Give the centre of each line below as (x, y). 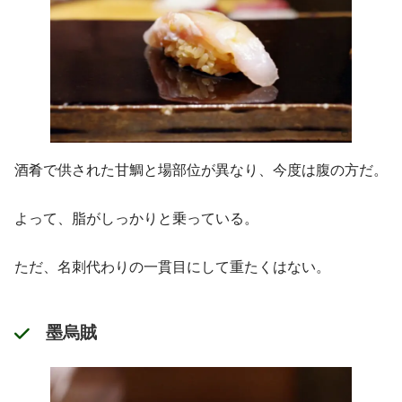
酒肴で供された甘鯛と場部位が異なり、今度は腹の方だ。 (201, 170)
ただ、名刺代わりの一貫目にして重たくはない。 (172, 267)
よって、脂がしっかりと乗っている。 (136, 218)
